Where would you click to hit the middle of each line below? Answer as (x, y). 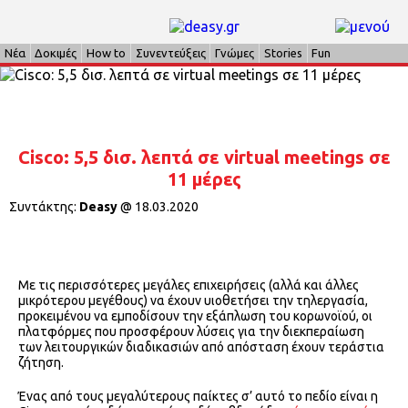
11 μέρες (204, 179)
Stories (283, 53)
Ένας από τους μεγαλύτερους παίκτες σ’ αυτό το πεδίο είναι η (198, 397)
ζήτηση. (41, 363)
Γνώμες (235, 53)
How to (106, 53)
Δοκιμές (56, 53)
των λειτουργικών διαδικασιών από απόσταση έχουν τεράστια (201, 347)
